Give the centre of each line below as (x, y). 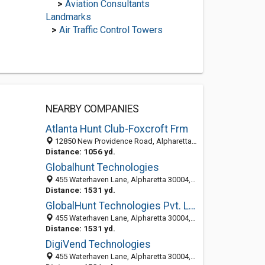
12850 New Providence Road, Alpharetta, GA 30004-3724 (122, 141)
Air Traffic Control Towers (111, 30)
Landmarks (68, 17)
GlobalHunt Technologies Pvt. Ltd (192, 206)
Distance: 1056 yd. (80, 151)
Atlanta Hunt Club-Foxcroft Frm (117, 129)
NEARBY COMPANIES (92, 109)
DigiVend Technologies (98, 244)
